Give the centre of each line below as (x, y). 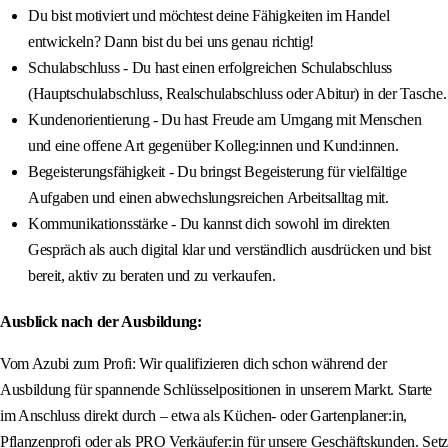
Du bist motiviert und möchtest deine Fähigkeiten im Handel (209, 16)
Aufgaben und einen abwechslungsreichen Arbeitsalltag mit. (208, 198)
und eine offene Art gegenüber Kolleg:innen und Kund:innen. (213, 146)
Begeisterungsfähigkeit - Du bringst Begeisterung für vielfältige (217, 172)
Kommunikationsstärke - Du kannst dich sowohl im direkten (209, 224)
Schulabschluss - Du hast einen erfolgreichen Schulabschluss (210, 68)
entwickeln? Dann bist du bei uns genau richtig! (171, 42)
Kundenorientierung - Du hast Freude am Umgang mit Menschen (225, 120)
